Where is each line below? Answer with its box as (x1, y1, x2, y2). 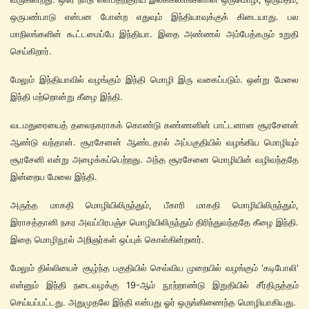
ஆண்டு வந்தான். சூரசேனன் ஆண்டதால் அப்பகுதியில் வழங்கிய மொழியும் (10, 137, 299, 148)
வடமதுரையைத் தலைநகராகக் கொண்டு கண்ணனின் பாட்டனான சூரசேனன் (10, 119, 299, 130)
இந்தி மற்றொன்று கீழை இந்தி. (10, 91, 123, 102)
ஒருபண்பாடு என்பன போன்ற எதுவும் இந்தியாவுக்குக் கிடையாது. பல (10, 11, 299, 22)
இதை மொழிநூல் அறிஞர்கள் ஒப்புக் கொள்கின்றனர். (10, 234, 204, 245)
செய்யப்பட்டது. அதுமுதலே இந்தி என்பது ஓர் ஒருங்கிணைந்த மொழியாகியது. (10, 297, 296, 308)
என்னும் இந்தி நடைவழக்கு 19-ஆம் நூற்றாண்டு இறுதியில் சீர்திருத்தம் (10, 279, 299, 290)
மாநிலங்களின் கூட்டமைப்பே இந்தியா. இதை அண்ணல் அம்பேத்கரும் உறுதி (10, 28, 299, 39)
